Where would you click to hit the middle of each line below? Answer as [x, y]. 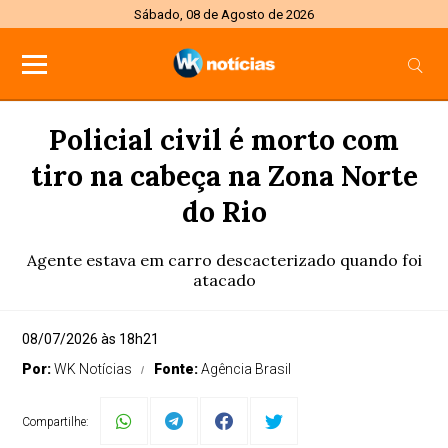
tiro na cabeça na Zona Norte [224, 176]
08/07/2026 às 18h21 [91, 339]
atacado [224, 280]
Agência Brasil [246, 369]
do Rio [224, 212]
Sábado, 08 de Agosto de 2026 [224, 14]
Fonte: [178, 369]
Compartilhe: [56, 422]
